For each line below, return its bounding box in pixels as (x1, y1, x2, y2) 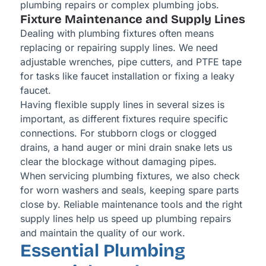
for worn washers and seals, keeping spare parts (20, 184, 239, 197)
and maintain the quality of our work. (20, 227, 185, 239)
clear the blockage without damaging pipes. (20, 156, 217, 168)
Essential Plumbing (20, 240, 185, 262)
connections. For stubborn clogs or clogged (20, 127, 217, 140)
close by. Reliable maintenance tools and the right (20, 198, 242, 211)
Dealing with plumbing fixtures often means (20, 27, 214, 40)
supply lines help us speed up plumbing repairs (20, 213, 231, 225)
